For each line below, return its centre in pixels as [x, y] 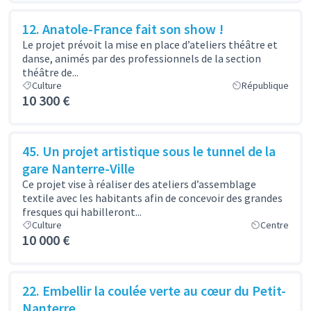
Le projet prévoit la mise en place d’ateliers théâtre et [150, 44]
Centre [275, 225]
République [265, 85]
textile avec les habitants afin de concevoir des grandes [152, 198]
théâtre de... [50, 72]
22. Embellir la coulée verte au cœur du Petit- [154, 291]
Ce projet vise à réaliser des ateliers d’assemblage [139, 184]
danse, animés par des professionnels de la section [142, 58]
